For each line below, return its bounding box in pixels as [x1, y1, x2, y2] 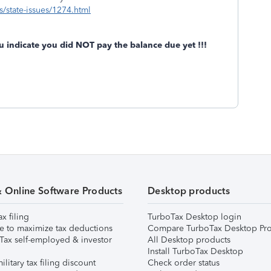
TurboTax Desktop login [148, 212, 241, 222]
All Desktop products [148, 235, 230, 245]
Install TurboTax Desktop [148, 246, 243, 256]
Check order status [148, 258, 220, 268]
